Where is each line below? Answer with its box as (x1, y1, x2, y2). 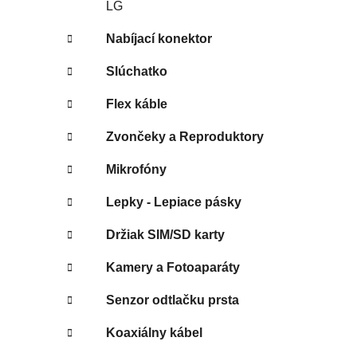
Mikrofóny (106, 162, 167, 176)
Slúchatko (106, 64, 167, 78)
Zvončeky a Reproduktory (106, 129, 264, 143)
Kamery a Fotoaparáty (106, 260, 240, 274)
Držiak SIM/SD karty (106, 227, 225, 241)
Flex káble (106, 96, 167, 111)
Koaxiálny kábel (106, 325, 202, 339)
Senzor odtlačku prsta (106, 292, 239, 307)
